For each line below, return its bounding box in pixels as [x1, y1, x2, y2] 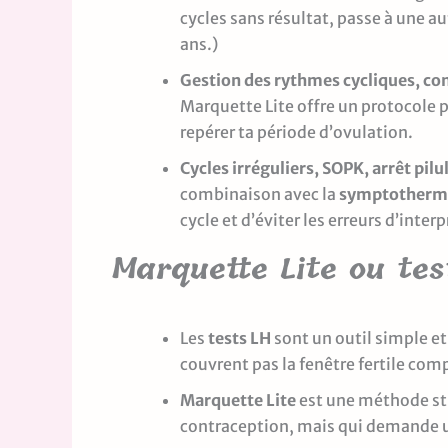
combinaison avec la [180, 183, 339, 204]
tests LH [208, 327, 271, 348]
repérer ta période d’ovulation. [180, 121, 413, 142]
